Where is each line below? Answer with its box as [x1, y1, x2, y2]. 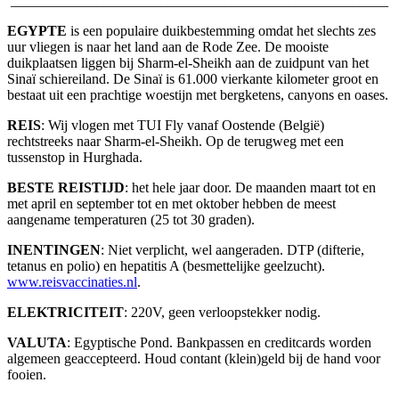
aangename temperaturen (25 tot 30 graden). [7, 212, 255, 228]
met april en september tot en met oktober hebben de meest [7, 196, 336, 212]
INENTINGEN [7, 242, 101, 258]
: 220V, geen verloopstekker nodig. [124, 305, 321, 321]
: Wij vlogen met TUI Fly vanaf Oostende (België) [41, 118, 324, 134]
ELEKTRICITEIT [7, 305, 124, 321]
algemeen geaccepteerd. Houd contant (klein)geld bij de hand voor [7, 351, 380, 367]
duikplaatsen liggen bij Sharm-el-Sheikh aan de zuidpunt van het [7, 55, 369, 71]
